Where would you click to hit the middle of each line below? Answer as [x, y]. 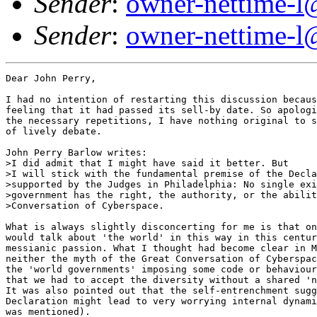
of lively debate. [54, 131]
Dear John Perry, [51, 78]
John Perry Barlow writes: [76, 152]
